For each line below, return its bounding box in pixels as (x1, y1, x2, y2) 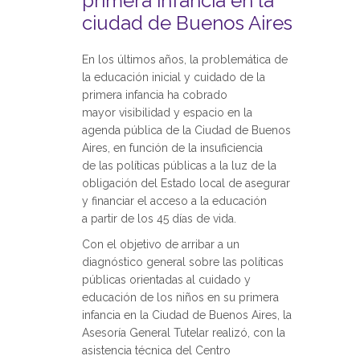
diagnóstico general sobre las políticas (82, 256, 284, 268)
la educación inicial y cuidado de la (82, 71, 265, 84)
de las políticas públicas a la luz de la (82, 159, 276, 172)
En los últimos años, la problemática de (82, 53, 288, 66)
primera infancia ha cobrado (82, 88, 227, 101)
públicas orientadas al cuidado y (82, 273, 251, 286)
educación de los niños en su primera (82, 291, 279, 304)
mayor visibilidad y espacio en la (82, 106, 252, 119)
